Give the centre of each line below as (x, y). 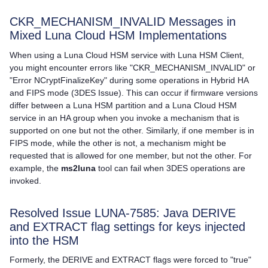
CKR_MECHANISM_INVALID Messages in (123, 21)
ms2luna (78, 168)
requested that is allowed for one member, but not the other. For (131, 155)
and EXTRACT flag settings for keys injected (127, 226)
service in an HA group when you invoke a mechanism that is (124, 118)
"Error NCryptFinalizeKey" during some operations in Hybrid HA (129, 80)
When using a (37, 55)
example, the (35, 168)
